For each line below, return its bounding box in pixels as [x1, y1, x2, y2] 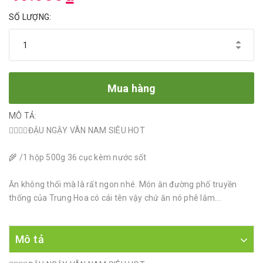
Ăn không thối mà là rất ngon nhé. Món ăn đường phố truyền [9, 180, 237, 190]
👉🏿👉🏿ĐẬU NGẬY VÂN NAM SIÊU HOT [9, 126, 145, 136]
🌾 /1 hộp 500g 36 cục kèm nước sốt [9, 153, 147, 163]
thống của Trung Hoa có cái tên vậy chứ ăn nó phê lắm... [9, 193, 221, 203]
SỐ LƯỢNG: [9, 12, 52, 22]
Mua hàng [107, 82, 156, 95]
